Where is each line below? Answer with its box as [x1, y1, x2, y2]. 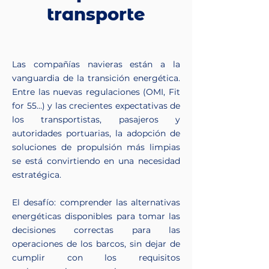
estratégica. [12, 169, 61, 180]
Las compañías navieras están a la [12, 59, 180, 70]
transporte [47, 4, 145, 25]
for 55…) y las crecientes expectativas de [12, 100, 180, 111]
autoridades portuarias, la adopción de [12, 128, 180, 139]
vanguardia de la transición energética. [12, 73, 180, 83]
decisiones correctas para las [12, 225, 180, 235]
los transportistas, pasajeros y [12, 114, 180, 125]
